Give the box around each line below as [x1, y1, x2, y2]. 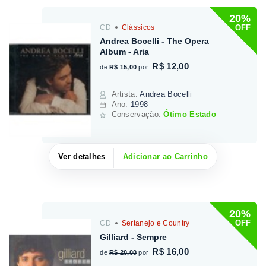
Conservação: [111, 110, 164, 119]
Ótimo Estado [163, 110, 217, 119]
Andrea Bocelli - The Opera [100, 36, 210, 46]
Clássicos [119, 23, 155, 32]
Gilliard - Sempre [100, 232, 167, 242]
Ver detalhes [58, 151, 106, 161]
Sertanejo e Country [119, 218, 190, 227]
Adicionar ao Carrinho [122, 151, 208, 161]
